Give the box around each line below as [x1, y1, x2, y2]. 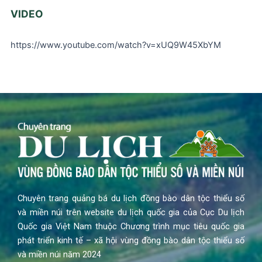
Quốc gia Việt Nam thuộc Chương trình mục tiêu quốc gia [18, 220, 244, 232]
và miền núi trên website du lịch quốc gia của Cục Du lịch [18, 206, 244, 218]
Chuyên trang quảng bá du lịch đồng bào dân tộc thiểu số [18, 192, 244, 204]
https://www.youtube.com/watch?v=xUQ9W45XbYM [10, 40, 221, 51]
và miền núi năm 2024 [18, 249, 101, 260]
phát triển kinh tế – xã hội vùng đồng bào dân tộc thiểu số [18, 235, 244, 246]
